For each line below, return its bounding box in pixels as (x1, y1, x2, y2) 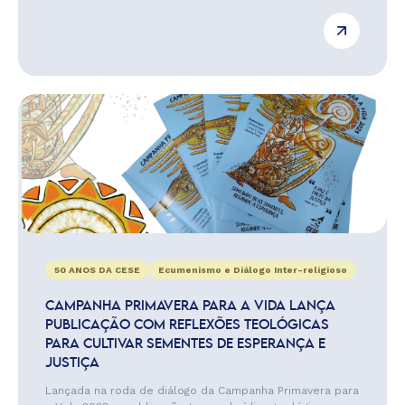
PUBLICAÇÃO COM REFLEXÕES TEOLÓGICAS (45, 319, 329, 332)
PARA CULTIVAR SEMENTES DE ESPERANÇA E (45, 338, 325, 351)
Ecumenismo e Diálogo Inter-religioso (158, 265, 347, 275)
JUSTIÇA (45, 357, 99, 370)
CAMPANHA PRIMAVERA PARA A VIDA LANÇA (45, 300, 335, 313)
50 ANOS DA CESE (54, 265, 140, 275)
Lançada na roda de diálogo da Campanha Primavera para (45, 384, 359, 397)
